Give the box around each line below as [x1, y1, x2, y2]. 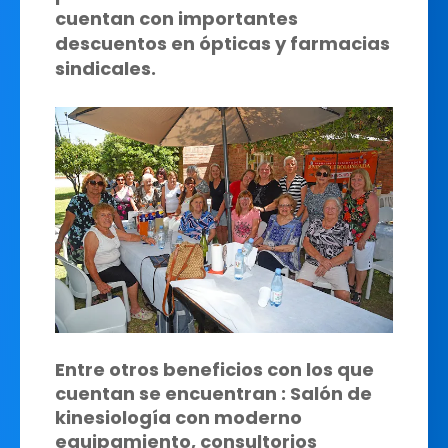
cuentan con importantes [55, 6, 298, 32]
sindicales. [55, 56, 156, 82]
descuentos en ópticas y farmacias [55, 31, 390, 57]
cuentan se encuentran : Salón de [55, 380, 372, 406]
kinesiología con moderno [55, 404, 302, 430]
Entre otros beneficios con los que [55, 356, 374, 382]
